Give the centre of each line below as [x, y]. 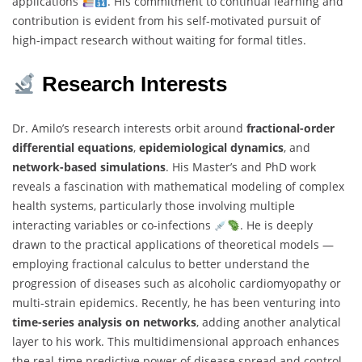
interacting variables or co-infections [113, 225]
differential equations [73, 148]
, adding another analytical [269, 322]
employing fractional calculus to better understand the [161, 264]
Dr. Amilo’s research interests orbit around [129, 128]
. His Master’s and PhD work [241, 167]
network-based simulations [89, 167]
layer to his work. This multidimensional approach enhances [176, 342]
